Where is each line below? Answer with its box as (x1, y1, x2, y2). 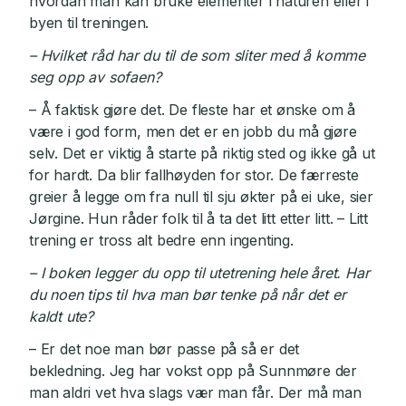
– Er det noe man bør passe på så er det (29, 340, 300, 359)
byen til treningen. (29, 14, 150, 33)
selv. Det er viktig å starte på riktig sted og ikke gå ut (29, 144, 375, 163)
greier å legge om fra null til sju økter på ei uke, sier (29, 188, 373, 207)
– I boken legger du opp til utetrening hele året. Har (29, 264, 370, 283)
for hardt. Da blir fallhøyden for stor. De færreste (29, 166, 359, 185)
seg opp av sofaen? (29, 68, 161, 87)
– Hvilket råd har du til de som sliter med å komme (29, 46, 365, 65)
